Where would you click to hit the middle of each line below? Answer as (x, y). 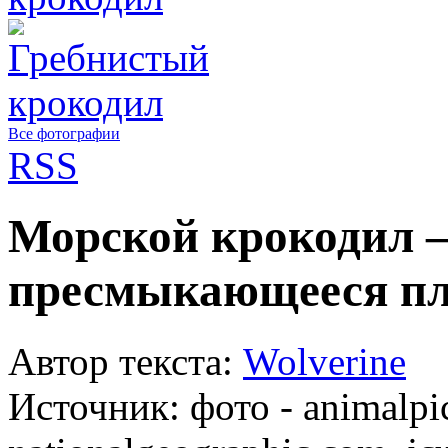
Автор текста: (125, 361)
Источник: (99, 406)
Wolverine (324, 361)
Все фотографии (64, 133)
